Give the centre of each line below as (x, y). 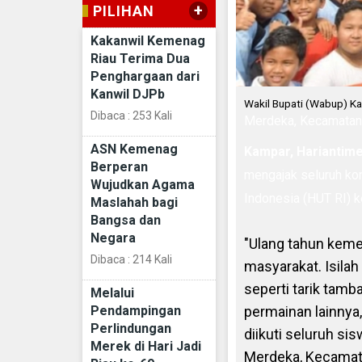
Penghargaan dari (145, 76)
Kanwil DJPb (128, 94)
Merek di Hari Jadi (146, 346)
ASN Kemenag (134, 149)
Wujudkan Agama (143, 184)
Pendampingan (136, 310)
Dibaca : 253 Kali (131, 115)
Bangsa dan (126, 220)
